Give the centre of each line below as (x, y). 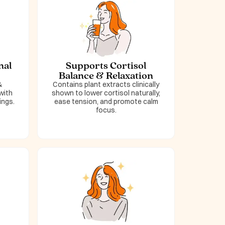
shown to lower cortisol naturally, (106, 93)
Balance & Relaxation (106, 75)
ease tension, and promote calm (106, 101)
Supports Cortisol (106, 65)
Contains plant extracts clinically (106, 84)
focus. (106, 110)
